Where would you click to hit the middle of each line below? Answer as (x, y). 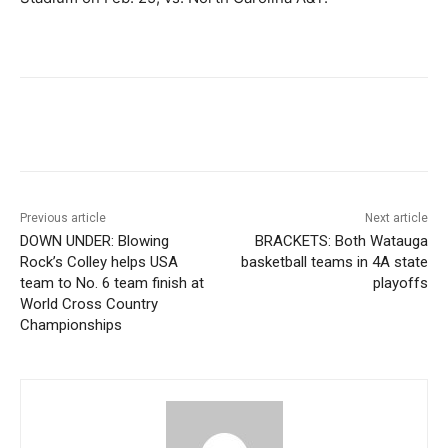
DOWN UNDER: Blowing (94, 241)
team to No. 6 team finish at (112, 283)
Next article (396, 218)
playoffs (400, 283)
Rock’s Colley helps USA (99, 262)
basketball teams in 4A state (334, 262)
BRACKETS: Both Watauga (341, 241)
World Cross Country (89, 304)
